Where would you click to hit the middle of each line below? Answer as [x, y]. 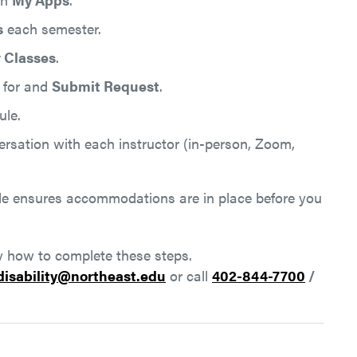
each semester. [52, 28]
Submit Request [106, 86]
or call [189, 275]
